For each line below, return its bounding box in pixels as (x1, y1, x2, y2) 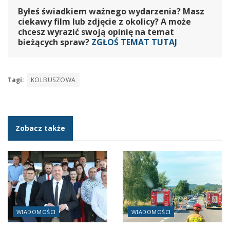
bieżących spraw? (18, 36, 91, 48)
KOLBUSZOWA (31, 75, 76, 84)
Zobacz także (15, 123, 65, 133)
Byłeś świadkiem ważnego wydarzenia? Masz (18, 5, 204, 17)
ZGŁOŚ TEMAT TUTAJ (91, 36, 177, 48)
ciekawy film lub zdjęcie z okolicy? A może (18, 15, 191, 27)
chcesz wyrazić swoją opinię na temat (18, 26, 174, 37)
